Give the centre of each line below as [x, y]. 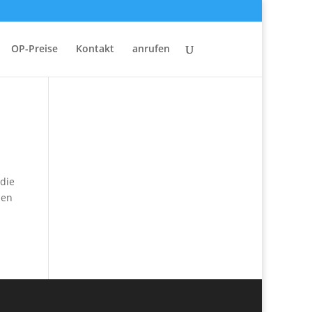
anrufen [151, 48]
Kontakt [95, 48]
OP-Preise [34, 48]
